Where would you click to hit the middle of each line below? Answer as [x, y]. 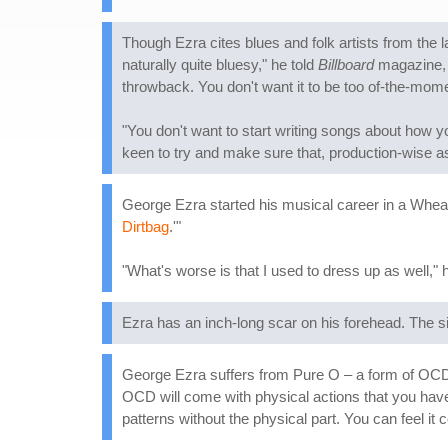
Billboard [346, 64]
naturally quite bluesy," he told [220, 64]
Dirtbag [145, 226]
